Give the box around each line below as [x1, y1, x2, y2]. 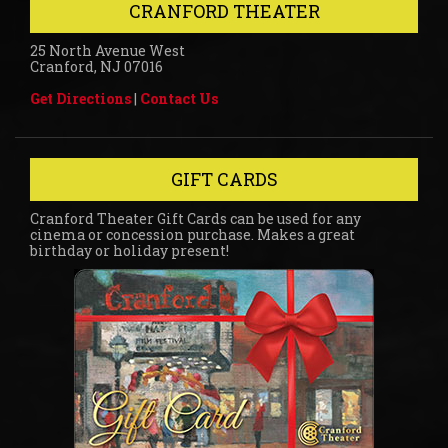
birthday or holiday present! [30, 240, 229, 260]
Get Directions [30, 88, 131, 108]
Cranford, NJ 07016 [30, 56, 163, 76]
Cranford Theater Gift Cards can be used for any [30, 208, 361, 228]
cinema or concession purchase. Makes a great [30, 224, 355, 244]
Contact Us [140, 88, 218, 108]
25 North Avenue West [30, 40, 185, 60]
